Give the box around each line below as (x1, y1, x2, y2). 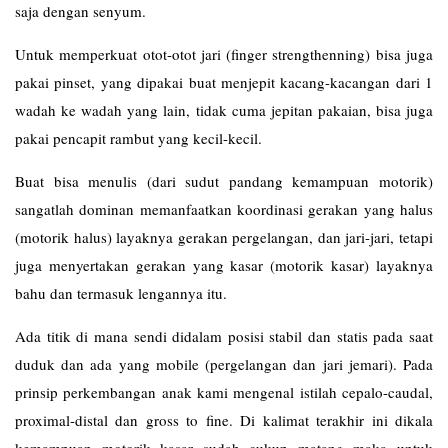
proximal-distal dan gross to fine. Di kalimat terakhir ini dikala (15, 410, 433, 430)
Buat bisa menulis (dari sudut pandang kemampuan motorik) (15, 171, 433, 191)
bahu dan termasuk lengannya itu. (15, 283, 227, 303)
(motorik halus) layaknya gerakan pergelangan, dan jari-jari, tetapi (15, 227, 433, 247)
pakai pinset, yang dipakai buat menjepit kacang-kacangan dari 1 (15, 72, 433, 92)
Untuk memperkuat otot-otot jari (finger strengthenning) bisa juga (15, 44, 433, 64)
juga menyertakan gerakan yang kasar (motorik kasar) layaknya (15, 255, 433, 275)
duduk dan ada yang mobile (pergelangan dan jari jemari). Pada (15, 354, 433, 374)
